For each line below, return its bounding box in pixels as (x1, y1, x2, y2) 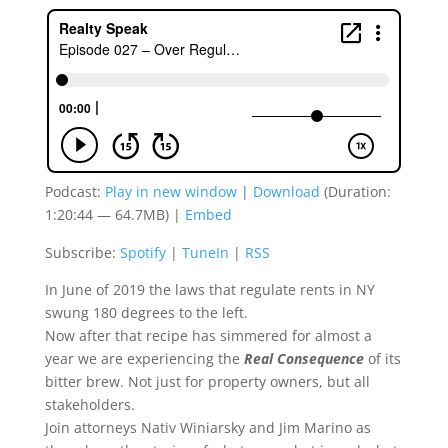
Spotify (119, 243, 166, 262)
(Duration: (319, 182, 391, 201)
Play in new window (104, 182, 237, 201)
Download (252, 182, 320, 201)
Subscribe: (44, 243, 120, 262)
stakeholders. (44, 395, 135, 414)
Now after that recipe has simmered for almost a (44, 326, 372, 345)
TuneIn (181, 243, 229, 262)
